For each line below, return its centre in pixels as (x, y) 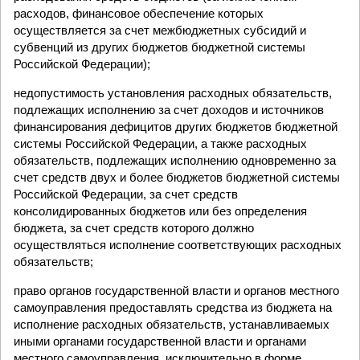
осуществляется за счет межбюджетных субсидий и (160, 30)
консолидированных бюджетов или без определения (160, 211)
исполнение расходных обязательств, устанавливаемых (172, 324)
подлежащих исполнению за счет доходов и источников (169, 110)
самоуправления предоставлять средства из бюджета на (173, 307)
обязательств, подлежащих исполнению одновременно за (175, 160)
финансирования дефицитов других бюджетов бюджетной (176, 127)
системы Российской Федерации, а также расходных (160, 143)
